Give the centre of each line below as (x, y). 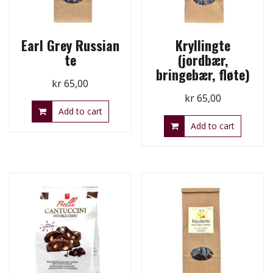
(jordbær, (203, 60)
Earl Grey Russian (70, 45)
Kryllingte (203, 45)
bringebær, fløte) (203, 75)
